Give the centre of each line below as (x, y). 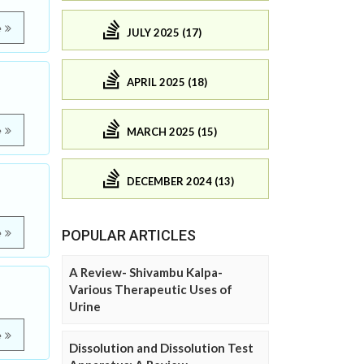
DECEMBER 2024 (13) (180, 181)
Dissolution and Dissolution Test (161, 348)
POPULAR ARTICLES (129, 236)
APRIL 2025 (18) (167, 82)
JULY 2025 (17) (164, 32)
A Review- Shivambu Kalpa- (146, 273)
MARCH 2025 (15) (172, 131)
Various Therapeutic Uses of (151, 290)
